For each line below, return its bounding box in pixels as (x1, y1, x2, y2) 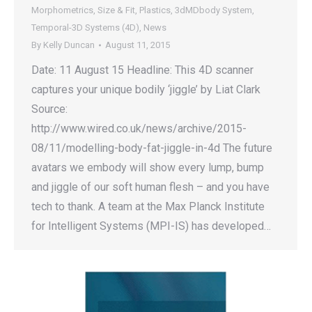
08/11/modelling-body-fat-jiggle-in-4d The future (31, 141, 272, 155)
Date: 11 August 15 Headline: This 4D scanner (31, 63, 253, 77)
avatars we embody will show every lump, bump (31, 161, 264, 174)
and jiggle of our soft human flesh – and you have (31, 180, 270, 194)
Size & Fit (97, 5, 135, 15)
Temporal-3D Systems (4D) (31, 22, 139, 33)
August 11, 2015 (105, 40, 170, 50)
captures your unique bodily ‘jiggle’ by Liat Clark (31, 83, 260, 96)
